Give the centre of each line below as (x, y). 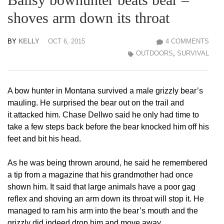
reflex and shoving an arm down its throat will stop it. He (106, 199)
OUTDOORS (154, 53)
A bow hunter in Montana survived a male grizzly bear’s (105, 91)
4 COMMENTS (187, 41)
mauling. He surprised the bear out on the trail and (96, 103)
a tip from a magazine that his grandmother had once (100, 175)
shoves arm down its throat (88, 18)
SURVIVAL (193, 53)
